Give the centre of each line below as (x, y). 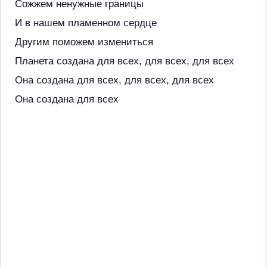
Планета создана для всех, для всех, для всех (125, 61)
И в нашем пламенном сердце (86, 23)
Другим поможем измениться (84, 42)
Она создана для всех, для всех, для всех (114, 80)
